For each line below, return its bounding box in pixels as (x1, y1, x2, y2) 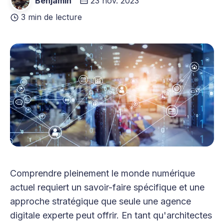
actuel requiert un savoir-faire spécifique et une (10, 182, 204, 193)
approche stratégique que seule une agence (10, 196, 191, 207)
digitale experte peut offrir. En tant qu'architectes (10, 210, 212, 221)
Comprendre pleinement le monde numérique (10, 168, 195, 179)
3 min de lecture (21, 12, 82, 22)
